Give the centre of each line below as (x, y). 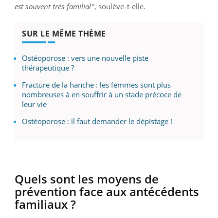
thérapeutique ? (48, 67)
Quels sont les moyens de (87, 179)
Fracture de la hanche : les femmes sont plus (96, 84)
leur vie (34, 104)
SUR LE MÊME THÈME (64, 33)
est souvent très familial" (54, 6)
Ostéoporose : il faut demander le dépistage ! (97, 121)
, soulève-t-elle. (120, 6)
